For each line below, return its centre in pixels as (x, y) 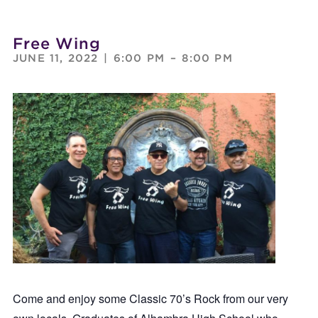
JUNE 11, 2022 (55, 58)
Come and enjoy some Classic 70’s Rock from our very (150, 298)
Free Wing (56, 43)
